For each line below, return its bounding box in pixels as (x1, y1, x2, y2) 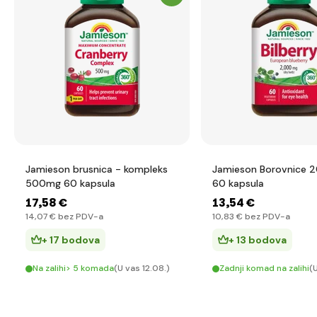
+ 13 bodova (229, 234, 287, 246)
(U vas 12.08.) (114, 263, 170, 274)
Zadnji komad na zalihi (219, 263, 309, 274)
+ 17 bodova (42, 234, 100, 246)
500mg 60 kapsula (25, 177, 115, 190)
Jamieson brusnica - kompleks (25, 163, 168, 175)
